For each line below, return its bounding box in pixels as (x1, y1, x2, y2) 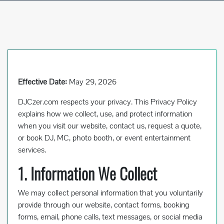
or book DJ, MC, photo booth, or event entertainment (18, 132, 190, 143)
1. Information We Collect (18, 161, 157, 185)
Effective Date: (18, 76, 67, 87)
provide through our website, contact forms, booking (18, 199, 189, 210)
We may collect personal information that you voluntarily (18, 187, 203, 198)
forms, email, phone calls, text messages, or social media (18, 211, 202, 222)
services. (18, 144, 46, 155)
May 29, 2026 (67, 76, 116, 87)
